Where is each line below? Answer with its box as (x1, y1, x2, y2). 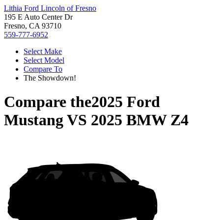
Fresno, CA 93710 (4, 22, 61, 30)
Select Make (24, 47, 62, 55)
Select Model (24, 56, 64, 64)
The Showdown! (24, 74, 76, 82)
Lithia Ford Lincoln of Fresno (4, 4, 96, 12)
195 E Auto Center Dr (4, 13, 73, 21)
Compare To (24, 65, 62, 73)
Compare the (4, 93, 91, 111)
